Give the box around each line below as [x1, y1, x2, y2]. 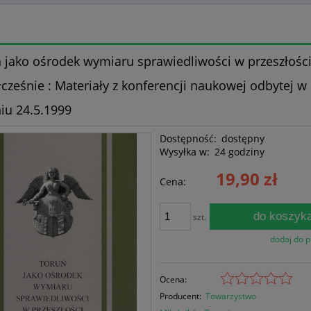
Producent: [160, 289, 202, 302]
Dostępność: [160, 131, 217, 145]
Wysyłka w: [160, 144, 210, 158]
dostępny [221, 131, 265, 145]
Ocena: [160, 273, 187, 285]
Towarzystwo [205, 289, 257, 302]
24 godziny [215, 144, 265, 158]
